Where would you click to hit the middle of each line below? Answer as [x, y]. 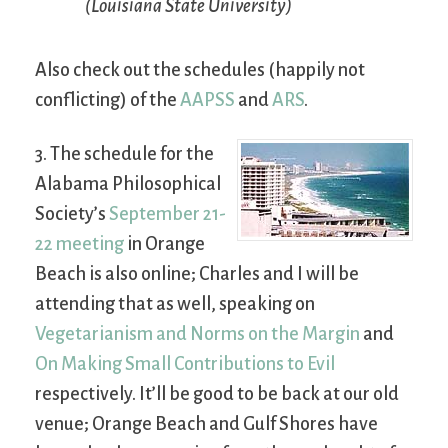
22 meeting [79, 243]
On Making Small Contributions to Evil [185, 363]
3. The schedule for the [124, 153]
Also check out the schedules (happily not [200, 69]
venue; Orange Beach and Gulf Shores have [206, 423]
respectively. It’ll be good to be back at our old [217, 393]
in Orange [164, 243]
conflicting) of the [107, 99]
